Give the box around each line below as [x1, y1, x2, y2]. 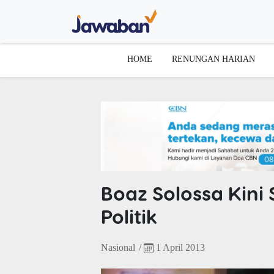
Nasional [100, 242, 135, 253]
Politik [100, 204, 157, 228]
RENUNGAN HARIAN [172, 53, 255, 64]
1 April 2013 [153, 242, 205, 253]
